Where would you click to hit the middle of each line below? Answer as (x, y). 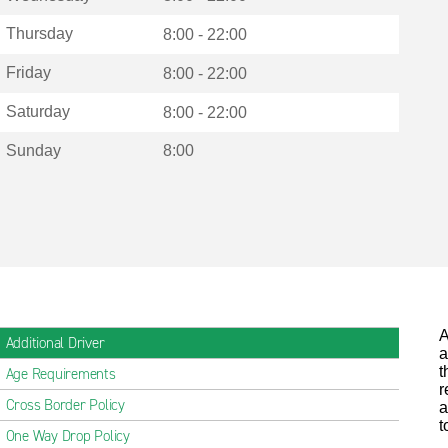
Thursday (39, 34)
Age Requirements (60, 374)
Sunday (33, 150)
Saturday (37, 111)
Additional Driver (55, 343)
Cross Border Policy (65, 405)
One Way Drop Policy (67, 436)
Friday (28, 73)
